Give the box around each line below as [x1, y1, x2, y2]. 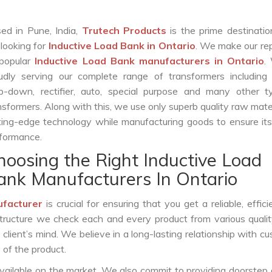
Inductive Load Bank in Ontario [48, 39, 195, 52]
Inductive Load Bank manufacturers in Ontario [35, 55, 265, 67]
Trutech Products [81, 24, 171, 36]
